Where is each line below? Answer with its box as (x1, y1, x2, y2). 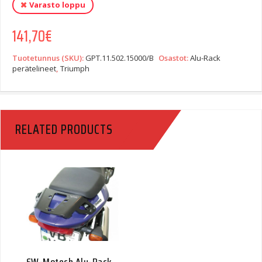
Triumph (60, 63, 89, 74)
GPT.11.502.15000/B (85, 53, 154, 63)
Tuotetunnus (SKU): (12, 53, 85, 63)
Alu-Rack (190, 53, 220, 63)
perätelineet (12, 63, 56, 74)
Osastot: (158, 53, 190, 63)
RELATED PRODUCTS (15, 119, 113, 140)
